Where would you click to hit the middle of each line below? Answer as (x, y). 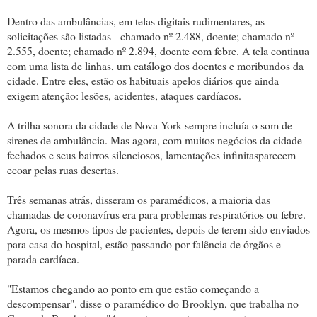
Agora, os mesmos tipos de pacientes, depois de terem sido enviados (158, 229)
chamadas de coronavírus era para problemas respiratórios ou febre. (156, 214)
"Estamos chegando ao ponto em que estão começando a (133, 288)
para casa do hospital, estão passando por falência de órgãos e (144, 243)
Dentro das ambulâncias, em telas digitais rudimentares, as (136, 21)
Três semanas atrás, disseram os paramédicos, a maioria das (139, 199)
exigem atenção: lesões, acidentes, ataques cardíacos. (124, 95)
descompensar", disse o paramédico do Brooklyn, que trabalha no (153, 303)
